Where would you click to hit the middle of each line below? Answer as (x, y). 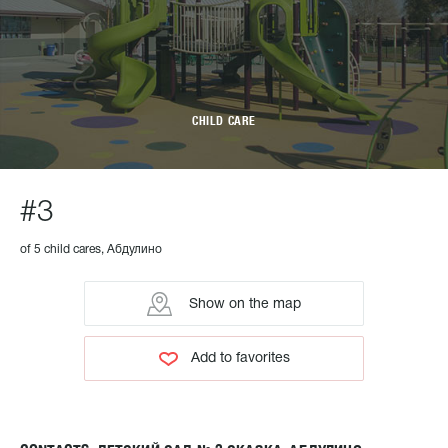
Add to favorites (240, 358)
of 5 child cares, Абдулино (91, 249)
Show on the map (243, 304)
